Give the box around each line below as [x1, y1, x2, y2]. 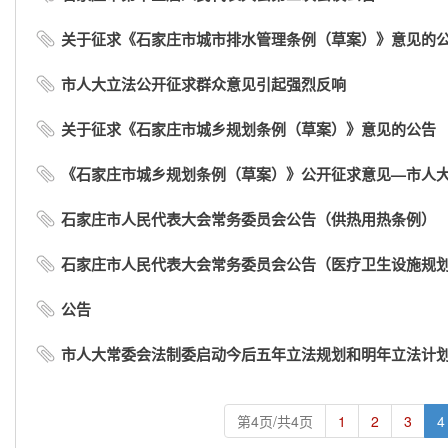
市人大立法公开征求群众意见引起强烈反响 [61, 73, 346, 95]
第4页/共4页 [236, 411, 313, 431]
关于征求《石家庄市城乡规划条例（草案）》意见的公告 [61, 118, 436, 140]
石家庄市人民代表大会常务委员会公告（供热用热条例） [61, 208, 436, 230]
